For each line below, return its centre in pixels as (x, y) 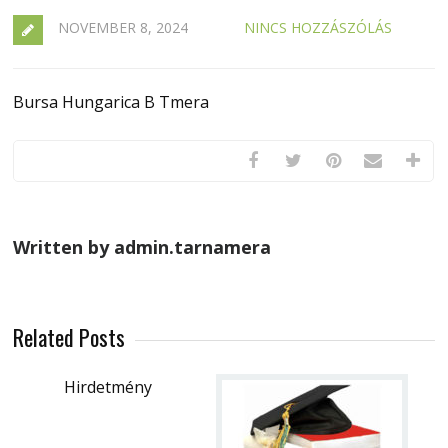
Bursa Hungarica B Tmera (111, 101)
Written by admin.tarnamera (142, 246)
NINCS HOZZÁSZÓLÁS (318, 27)
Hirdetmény (108, 386)
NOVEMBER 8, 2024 (123, 27)
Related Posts (69, 336)
